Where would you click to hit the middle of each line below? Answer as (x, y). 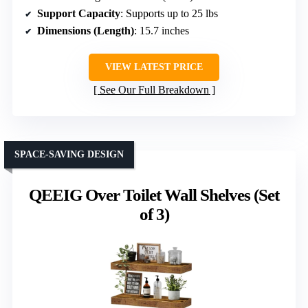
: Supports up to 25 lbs (169, 14)
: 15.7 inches (162, 31)
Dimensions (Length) (86, 31)
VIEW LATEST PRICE (154, 67)
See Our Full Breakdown (154, 90)
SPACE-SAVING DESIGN (69, 155)
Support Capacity (79, 14)
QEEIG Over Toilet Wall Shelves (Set (154, 195)
